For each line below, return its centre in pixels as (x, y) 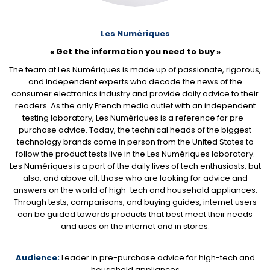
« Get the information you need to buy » (135, 52)
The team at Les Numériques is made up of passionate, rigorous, (135, 70)
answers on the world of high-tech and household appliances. (135, 190)
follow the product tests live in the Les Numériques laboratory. (135, 154)
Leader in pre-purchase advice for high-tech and (157, 258)
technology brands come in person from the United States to (135, 142)
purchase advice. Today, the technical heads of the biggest (135, 130)
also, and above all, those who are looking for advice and (135, 178)
